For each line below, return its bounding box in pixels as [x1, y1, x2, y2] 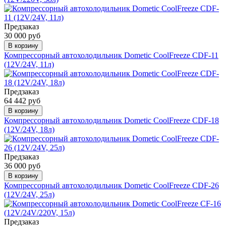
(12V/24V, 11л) [4, 60, 54, 69]
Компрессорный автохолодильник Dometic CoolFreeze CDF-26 [4, 181, 219, 190]
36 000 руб [4, 161, 40, 171]
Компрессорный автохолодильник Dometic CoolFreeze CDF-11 [4, 51, 218, 60]
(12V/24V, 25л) [4, 190, 54, 199]
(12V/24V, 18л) [4, 125, 54, 134]
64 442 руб [4, 96, 40, 105]
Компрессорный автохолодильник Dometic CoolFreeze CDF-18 [4, 116, 219, 125]
